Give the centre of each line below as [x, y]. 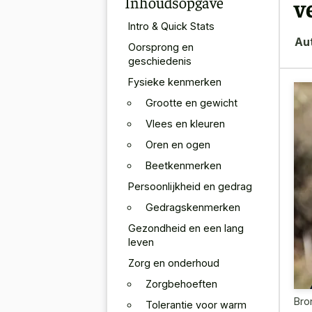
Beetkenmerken [184, 165]
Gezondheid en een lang [186, 228]
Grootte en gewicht [192, 102]
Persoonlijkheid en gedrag [190, 186]
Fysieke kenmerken [175, 81]
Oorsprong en [161, 47]
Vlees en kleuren [185, 123]
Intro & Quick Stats [171, 26]
